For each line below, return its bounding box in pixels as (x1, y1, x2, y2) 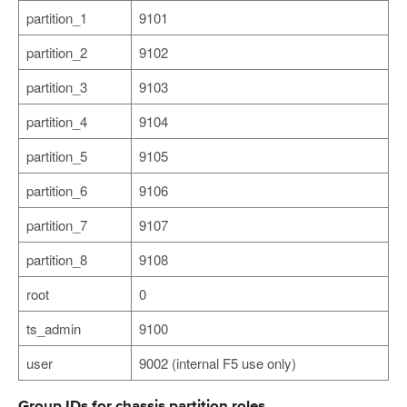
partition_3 (26, 77, 87, 97)
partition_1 (26, 8, 87, 28)
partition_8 (26, 250, 87, 270)
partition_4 (26, 112, 87, 132)
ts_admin (26, 319, 81, 339)
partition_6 (26, 181, 87, 201)
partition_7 (26, 215, 87, 235)
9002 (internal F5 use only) (139, 353, 296, 373)
